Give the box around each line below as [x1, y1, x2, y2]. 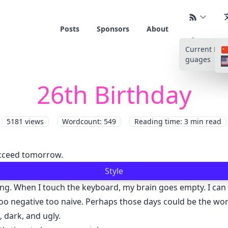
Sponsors [96, 24, 129, 34]
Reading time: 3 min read [134, 117, 221, 126]
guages [185, 54, 211, 64]
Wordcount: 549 [62, 117, 116, 126]
